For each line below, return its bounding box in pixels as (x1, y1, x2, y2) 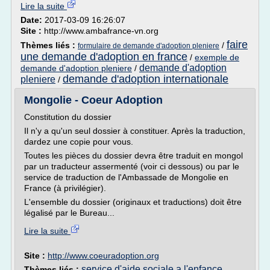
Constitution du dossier (24, 112, 111, 122)
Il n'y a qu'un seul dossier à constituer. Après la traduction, (24, 126, 245, 136)
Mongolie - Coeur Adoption (24, 94, 163, 106)
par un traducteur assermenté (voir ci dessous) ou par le (24, 162, 239, 171)
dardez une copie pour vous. (24, 137, 133, 146)
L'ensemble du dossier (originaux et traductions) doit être (24, 197, 242, 207)
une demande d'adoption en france (20, 51, 187, 63)
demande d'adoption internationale (63, 73, 228, 85)
